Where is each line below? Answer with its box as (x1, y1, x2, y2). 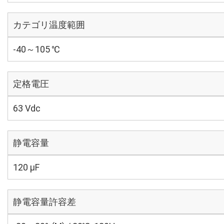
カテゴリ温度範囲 (13, 19, 85, 30)
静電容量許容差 (13, 196, 76, 207)
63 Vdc (13, 103, 40, 113)
